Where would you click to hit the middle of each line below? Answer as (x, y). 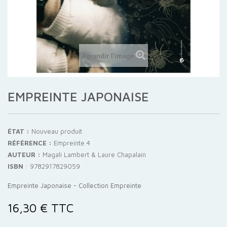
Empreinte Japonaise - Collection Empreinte (74, 185)
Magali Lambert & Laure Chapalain (94, 155)
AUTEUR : (24, 155)
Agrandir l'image (108, 56)
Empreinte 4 (72, 143)
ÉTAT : (18, 131)
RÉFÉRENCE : (30, 143)
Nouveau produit (57, 131)
